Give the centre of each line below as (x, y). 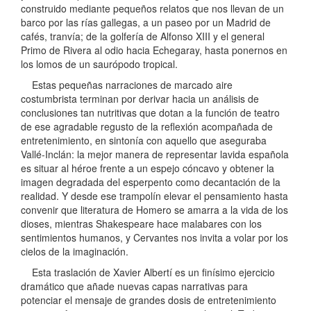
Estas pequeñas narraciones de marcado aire (127, 85)
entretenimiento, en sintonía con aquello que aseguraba (144, 141)
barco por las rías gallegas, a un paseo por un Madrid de (146, 23)
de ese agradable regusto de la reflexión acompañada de (147, 127)
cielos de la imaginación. (75, 252)
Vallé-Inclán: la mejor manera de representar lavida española (155, 154)
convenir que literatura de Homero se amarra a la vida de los (154, 210)
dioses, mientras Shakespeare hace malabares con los (141, 224)
